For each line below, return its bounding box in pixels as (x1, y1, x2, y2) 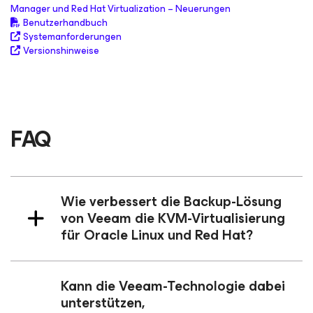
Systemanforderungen (23, 29, 122, 45)
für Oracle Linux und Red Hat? (61, 224, 253, 247)
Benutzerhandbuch (23, 15, 108, 31)
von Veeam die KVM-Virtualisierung (61, 207, 285, 230)
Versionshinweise (23, 43, 99, 59)
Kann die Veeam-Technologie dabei (61, 275, 285, 298)
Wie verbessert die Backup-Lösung (61, 190, 282, 213)
